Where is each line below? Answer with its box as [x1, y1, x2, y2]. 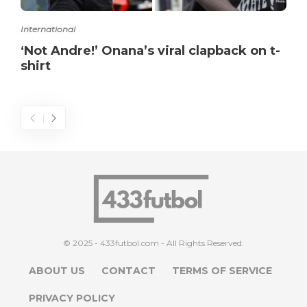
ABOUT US [29, 264, 85, 277]
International [21, 23, 75, 34]
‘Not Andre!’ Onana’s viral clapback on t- [21, 42, 280, 58]
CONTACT [101, 264, 156, 277]
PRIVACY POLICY [29, 291, 115, 304]
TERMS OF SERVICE [172, 264, 272, 277]
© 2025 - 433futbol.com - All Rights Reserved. [63, 237, 244, 248]
